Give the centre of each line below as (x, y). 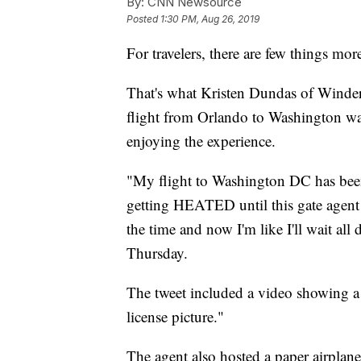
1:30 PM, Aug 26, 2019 (210, 19)
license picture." (175, 317)
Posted (143, 19)
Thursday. (157, 253)
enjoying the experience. (201, 141)
